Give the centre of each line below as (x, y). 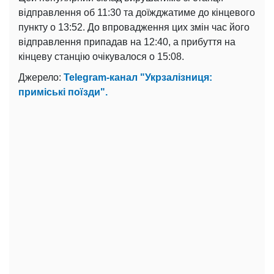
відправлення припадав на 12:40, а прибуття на (127, 42)
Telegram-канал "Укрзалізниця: (138, 77)
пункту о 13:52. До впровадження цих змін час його (134, 27)
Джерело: (41, 77)
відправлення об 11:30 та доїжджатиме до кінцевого (137, 12)
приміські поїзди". (63, 92)
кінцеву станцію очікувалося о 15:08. (101, 56)
